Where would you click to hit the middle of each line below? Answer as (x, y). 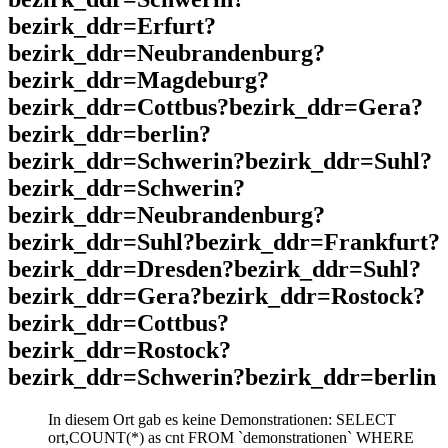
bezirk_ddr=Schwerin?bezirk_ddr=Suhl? (220, 161)
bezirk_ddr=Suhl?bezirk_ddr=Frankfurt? (224, 242)
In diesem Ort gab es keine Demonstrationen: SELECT (222, 420)
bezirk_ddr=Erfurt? (112, 26)
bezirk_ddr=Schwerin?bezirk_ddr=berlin (222, 377)
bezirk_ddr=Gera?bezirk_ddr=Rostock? (216, 296)
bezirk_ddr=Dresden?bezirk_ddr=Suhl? (214, 269)
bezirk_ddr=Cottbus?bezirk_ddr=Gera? (215, 107)
